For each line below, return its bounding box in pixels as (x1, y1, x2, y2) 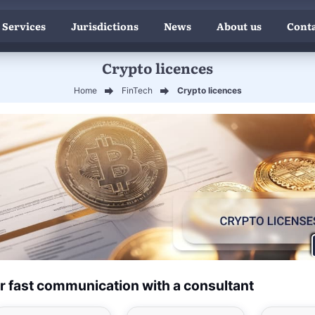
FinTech (121, 84, 153, 96)
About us (216, 19, 262, 34)
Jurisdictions (70, 19, 139, 34)
